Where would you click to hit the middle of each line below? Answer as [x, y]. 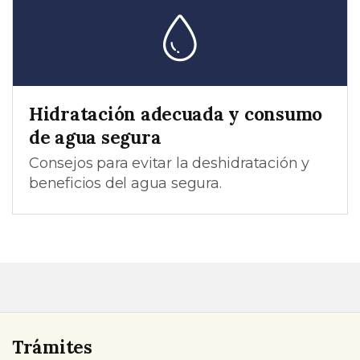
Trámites [52, 347]
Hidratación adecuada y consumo [176, 114]
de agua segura [95, 137]
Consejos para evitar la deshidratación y [169, 163]
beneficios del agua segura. [125, 183]
